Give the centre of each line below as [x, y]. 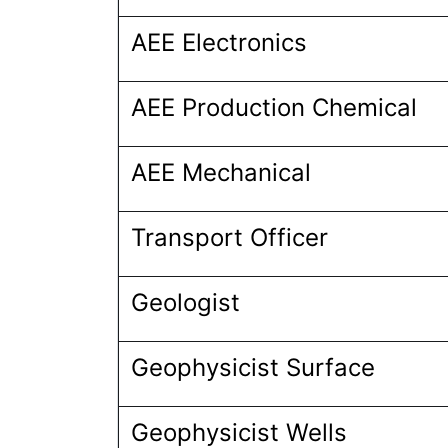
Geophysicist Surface [256, 367]
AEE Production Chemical [274, 107]
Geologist [185, 302]
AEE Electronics [222, 42]
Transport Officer [233, 237]
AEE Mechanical [224, 172]
